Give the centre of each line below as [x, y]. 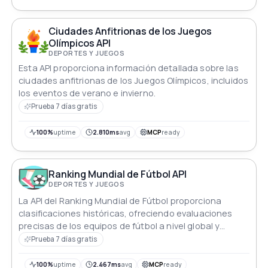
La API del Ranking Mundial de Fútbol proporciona [120, 201]
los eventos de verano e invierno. [87, 93]
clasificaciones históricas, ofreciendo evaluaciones [126, 213]
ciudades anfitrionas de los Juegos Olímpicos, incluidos [134, 81]
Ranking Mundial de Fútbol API [118, 174]
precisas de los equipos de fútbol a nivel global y [119, 226]
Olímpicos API [80, 43]
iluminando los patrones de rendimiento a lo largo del [129, 238]
